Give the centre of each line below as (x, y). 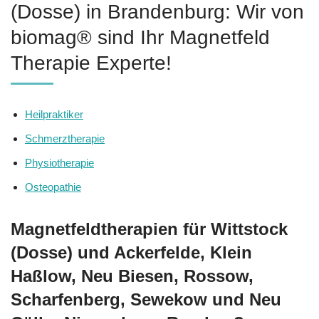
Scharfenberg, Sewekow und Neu (146, 299)
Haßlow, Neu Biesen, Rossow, (132, 276)
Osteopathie (53, 187)
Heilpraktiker (54, 114)
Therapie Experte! (91, 63)
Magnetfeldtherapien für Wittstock (149, 229)
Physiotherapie (59, 162)
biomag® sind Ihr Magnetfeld (140, 37)
